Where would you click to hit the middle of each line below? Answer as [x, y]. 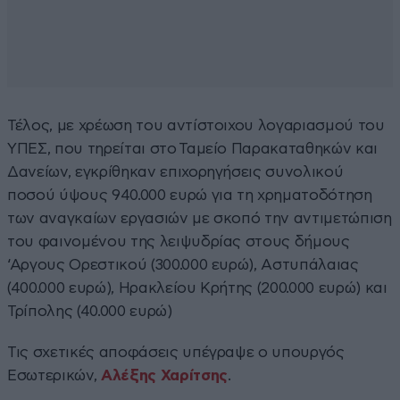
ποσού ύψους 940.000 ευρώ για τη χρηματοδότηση [190, 195]
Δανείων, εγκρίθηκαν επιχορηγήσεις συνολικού [175, 171]
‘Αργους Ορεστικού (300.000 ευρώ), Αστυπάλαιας [183, 264]
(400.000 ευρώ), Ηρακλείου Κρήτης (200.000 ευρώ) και [197, 287]
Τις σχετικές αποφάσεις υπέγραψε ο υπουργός [176, 352]
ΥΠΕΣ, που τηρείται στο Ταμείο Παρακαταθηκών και [193, 148]
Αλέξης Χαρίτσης [164, 375]
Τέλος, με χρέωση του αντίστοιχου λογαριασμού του [196, 125]
